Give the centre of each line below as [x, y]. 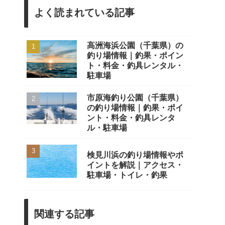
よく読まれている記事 [84, 12]
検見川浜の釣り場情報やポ [135, 155]
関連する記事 [64, 214]
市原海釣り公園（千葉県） [135, 97]
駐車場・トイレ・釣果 [127, 175]
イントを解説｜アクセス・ [135, 165]
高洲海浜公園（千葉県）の [135, 45]
